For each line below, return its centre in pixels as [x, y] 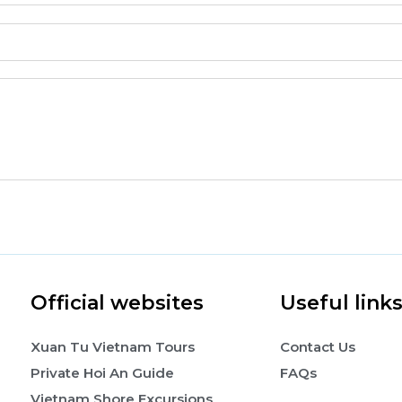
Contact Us [317, 347]
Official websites [117, 303]
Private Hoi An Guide [102, 373]
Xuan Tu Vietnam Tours [112, 347]
